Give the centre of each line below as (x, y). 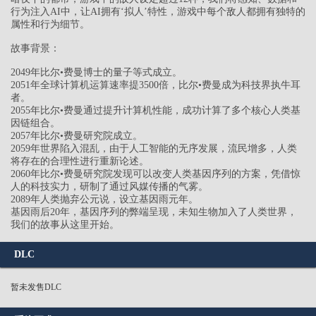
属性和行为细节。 (50, 25)
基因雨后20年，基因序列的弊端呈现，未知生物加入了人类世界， (154, 212)
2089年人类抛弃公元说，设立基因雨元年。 (104, 200)
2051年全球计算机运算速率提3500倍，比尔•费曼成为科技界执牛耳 (156, 85)
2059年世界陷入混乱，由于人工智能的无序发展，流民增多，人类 (154, 149)
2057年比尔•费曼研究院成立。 (77, 136)
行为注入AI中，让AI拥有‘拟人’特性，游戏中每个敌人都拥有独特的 (158, 12)
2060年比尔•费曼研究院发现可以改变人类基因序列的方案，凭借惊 (156, 174)
